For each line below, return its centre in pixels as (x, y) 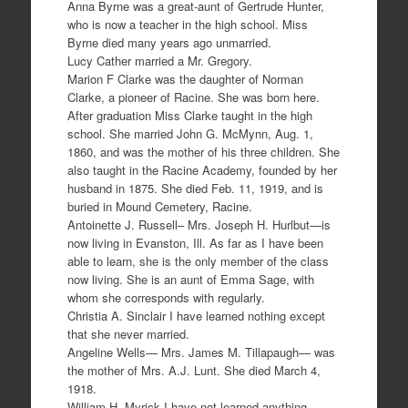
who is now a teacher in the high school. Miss (187, 25)
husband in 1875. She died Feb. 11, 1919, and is (195, 189)
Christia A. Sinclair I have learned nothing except (196, 316)
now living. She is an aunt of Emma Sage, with (190, 280)
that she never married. (128, 334)
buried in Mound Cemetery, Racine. (159, 207)
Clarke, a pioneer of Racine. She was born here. (193, 97)
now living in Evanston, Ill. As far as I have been (195, 243)
